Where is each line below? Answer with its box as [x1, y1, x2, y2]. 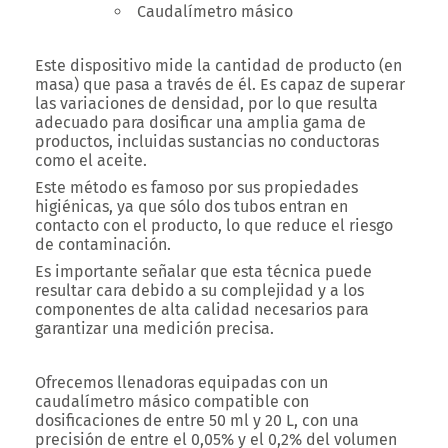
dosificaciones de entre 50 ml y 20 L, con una [35, 411, 359, 430]
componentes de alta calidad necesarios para [35, 300, 369, 319]
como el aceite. [35, 151, 147, 170]
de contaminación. [35, 235, 171, 254]
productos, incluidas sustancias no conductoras [35, 132, 379, 151]
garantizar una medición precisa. [35, 319, 274, 338]
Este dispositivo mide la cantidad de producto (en [35, 56, 402, 75]
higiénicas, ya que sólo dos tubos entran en [35, 197, 348, 216]
